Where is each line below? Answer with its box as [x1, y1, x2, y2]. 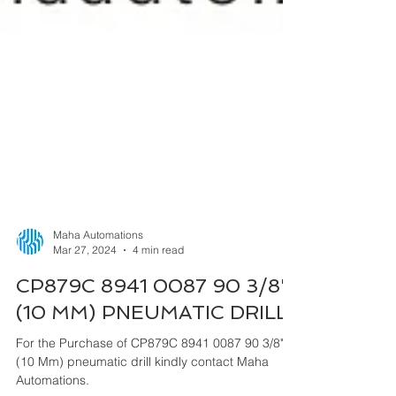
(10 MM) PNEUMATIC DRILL [16, 364, 287, 387]
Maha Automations [53, 292, 143, 305]
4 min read [133, 307, 184, 320]
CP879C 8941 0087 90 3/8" [16, 338, 289, 361]
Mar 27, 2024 [53, 307, 117, 320]
